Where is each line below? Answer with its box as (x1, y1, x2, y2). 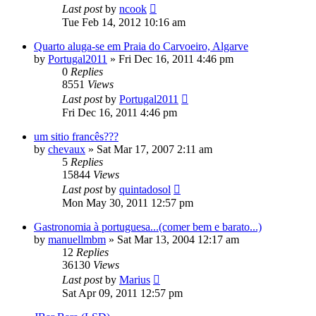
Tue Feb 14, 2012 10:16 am (62, 16, 186, 29)
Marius (119, 274, 150, 286)
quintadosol (119, 183, 171, 196)
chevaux (48, 143, 85, 156)
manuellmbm (48, 233, 106, 246)
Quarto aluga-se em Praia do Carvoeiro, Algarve (34, 40, 248, 53)
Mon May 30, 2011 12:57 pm (62, 197, 193, 209)
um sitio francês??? (34, 130, 119, 143)
